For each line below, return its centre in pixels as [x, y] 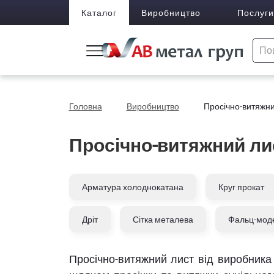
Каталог [99, 13]
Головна [85, 106]
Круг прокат [241, 187]
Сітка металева [163, 219]
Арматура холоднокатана [132, 187]
